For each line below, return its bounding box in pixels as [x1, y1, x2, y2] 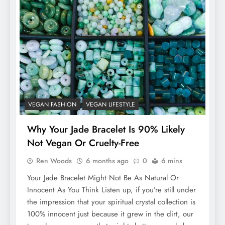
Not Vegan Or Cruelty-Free [27, 136, 139, 150]
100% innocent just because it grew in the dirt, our [27, 208, 193, 219]
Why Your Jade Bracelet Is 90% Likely [27, 122, 185, 136]
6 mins [161, 155, 182, 166]
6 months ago [86, 155, 129, 166]
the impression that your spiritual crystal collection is [27, 196, 195, 207]
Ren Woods [36, 155, 72, 166]
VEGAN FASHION [28, 99, 76, 109]
